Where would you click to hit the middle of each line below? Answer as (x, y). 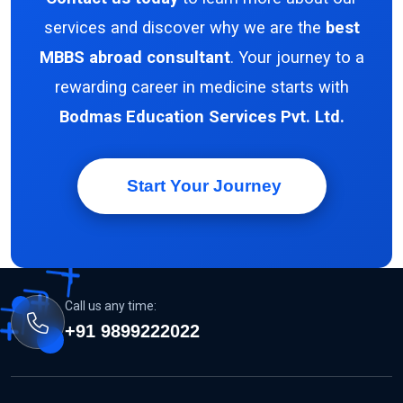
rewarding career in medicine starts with (201, 86)
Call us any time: (111, 305)
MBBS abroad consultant (134, 57)
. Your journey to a (297, 57)
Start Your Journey (201, 185)
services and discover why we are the (184, 27)
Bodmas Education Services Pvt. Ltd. (201, 116)
